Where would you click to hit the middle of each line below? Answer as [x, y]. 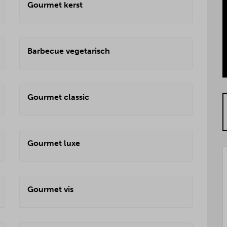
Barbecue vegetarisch [69, 51]
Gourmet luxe [54, 143]
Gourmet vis [50, 189]
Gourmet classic [58, 97]
